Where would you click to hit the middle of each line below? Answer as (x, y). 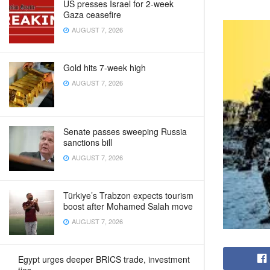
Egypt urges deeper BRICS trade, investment (104, 259)
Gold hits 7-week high (105, 67)
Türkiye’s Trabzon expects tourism (128, 195)
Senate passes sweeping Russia (125, 131)
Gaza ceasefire (92, 14)
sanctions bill (88, 142)
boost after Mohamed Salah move (128, 206)
